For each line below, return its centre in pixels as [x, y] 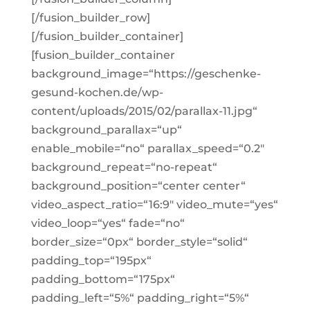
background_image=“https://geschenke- [146, 74]
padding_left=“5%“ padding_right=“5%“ [140, 298]
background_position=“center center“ [138, 186]
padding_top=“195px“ [91, 261]
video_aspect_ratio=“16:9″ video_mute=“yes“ [154, 204]
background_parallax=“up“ [106, 130]
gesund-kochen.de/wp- [97, 92]
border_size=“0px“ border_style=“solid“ [139, 242]
